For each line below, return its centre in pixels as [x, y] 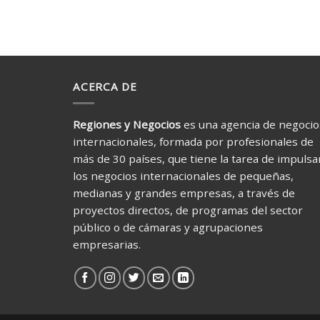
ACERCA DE [105, 87]
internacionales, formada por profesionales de [193, 141]
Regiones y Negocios [127, 124]
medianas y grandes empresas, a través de [184, 192]
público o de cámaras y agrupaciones [168, 227]
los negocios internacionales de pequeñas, [183, 175]
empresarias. [107, 244]
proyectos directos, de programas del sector [188, 210]
